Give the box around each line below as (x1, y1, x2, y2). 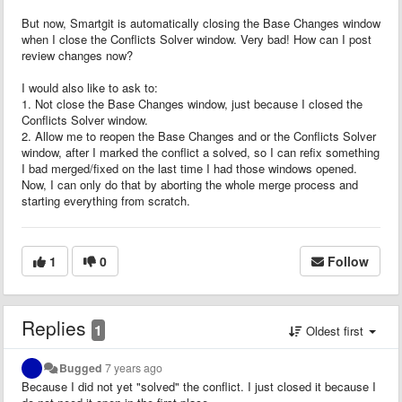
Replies (22, 313, 92, 341)
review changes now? (22, 46, 133, 64)
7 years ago (105, 359, 163, 376)
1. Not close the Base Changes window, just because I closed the (22, 94, 363, 112)
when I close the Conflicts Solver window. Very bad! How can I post (22, 30, 371, 48)
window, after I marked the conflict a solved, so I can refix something (22, 143, 380, 161)
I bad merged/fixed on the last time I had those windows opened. (22, 159, 357, 177)
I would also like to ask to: (22, 78, 158, 96)
